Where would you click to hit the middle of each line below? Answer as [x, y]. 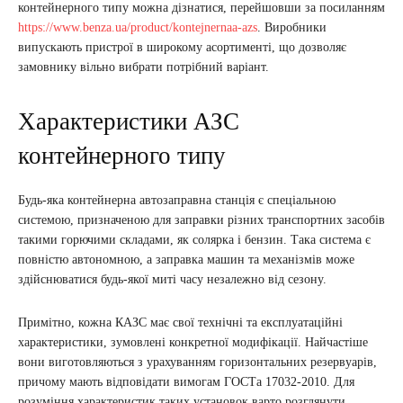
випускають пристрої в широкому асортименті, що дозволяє [182, 48]
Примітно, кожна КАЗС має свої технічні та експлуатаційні [180, 323]
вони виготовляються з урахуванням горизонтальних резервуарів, [197, 363]
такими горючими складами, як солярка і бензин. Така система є [194, 240]
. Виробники [292, 28]
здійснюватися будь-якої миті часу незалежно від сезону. [172, 280]
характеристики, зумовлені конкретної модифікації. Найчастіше [193, 343]
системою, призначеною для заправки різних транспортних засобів [201, 220]
